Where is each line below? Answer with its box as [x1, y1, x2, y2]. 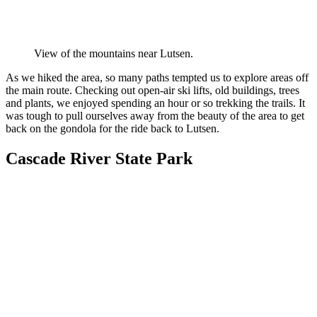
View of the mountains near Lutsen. [34, 47, 193, 59]
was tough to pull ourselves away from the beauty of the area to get [6, 109, 304, 122]
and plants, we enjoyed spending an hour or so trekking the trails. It [6, 96, 305, 109]
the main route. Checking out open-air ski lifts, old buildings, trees [6, 83, 299, 96]
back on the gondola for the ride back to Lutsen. [6, 122, 219, 134]
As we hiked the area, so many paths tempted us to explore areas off [6, 71, 309, 83]
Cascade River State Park [6, 149, 192, 168]
